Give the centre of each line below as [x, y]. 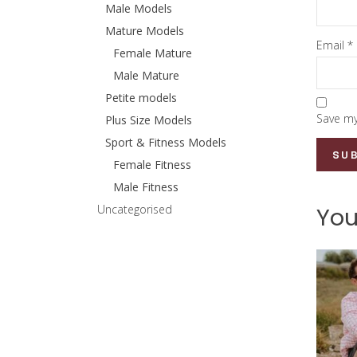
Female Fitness [152, 165]
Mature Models [145, 31]
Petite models [141, 98]
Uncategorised [135, 209]
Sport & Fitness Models [166, 142]
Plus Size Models [149, 120]
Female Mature [153, 53]
